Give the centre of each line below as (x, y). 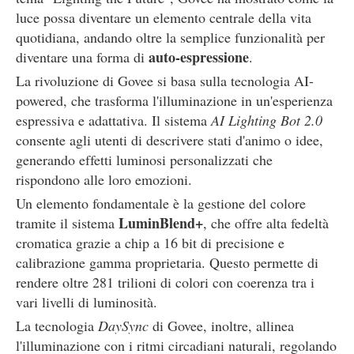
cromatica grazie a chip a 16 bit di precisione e (150, 243)
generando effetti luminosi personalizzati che (144, 160)
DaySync (123, 326)
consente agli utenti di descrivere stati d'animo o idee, (169, 140)
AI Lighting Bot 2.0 (267, 120)
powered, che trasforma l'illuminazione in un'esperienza (174, 100)
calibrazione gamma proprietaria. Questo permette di (167, 262)
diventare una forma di (82, 57)
